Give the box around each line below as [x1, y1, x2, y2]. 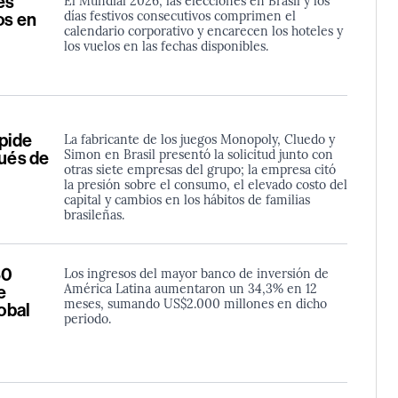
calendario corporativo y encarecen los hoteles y [63, 21, 343, 40]
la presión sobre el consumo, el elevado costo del [63, 175, 347, 194]
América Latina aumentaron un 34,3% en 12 [63, 279, 317, 298]
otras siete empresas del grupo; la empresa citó [63, 160, 336, 179]
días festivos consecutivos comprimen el [63, 6, 296, 25]
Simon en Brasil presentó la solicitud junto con [63, 145, 333, 163]
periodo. [63, 309, 111, 328]
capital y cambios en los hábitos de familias [63, 190, 310, 209]
